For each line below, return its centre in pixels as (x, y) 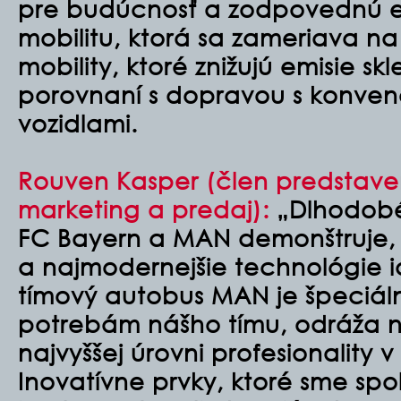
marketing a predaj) (140, 209)
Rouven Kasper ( (117, 180)
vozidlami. (78, 123)
